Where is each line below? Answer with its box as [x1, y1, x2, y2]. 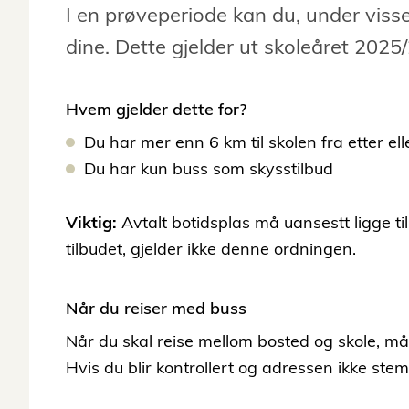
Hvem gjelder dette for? [66, 99, 246, 121]
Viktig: [66, 212, 117, 234]
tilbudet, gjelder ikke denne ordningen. [66, 238, 356, 260]
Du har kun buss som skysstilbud [84, 158, 333, 180]
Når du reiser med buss [66, 298, 246, 320]
